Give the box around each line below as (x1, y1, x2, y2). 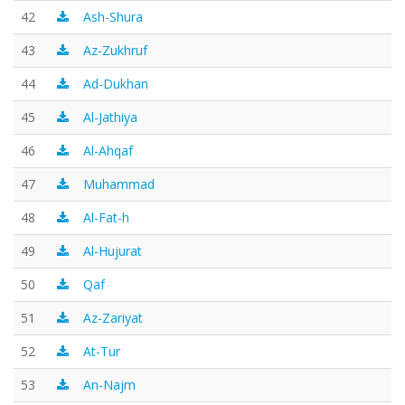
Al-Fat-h (83, 209, 129, 226)
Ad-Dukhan (83, 75, 148, 92)
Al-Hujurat (83, 242, 142, 259)
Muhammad (83, 175, 155, 193)
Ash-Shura (83, 8, 143, 25)
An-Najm (83, 376, 136, 393)
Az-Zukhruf (83, 42, 147, 59)
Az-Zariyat (83, 309, 143, 326)
